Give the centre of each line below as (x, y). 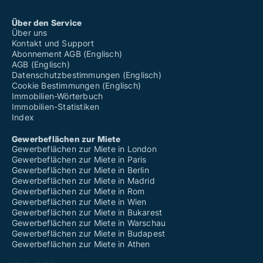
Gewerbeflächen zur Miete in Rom (78, 191)
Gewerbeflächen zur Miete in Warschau (89, 223)
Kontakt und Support (53, 43)
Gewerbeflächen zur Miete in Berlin (80, 170)
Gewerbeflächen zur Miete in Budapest (89, 234)
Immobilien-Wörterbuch (58, 96)
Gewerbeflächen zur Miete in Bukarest (87, 213)
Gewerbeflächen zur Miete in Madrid (83, 181)
